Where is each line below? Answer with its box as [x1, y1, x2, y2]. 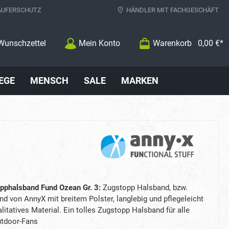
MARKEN [121, 75, 158, 86]
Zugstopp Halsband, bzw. [100, 182, 188, 192]
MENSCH [30, 75, 68, 86]
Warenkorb [152, 38, 192, 48]
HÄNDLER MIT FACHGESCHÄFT [126, 6, 219, 14]
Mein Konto [78, 38, 120, 48]
